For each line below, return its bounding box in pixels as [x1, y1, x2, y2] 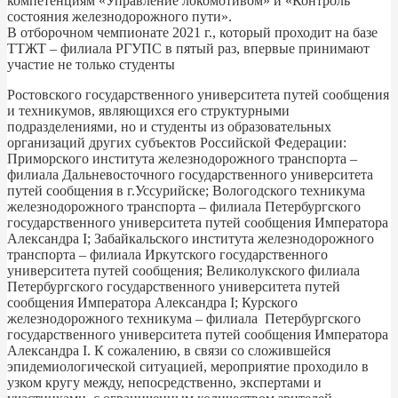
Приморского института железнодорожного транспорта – [7, 150, 357, 166]
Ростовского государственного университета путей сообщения [7, 86, 389, 102]
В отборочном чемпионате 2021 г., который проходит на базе [7, 24, 378, 40]
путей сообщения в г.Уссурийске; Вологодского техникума [7, 182, 365, 198]
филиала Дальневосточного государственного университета [7, 166, 373, 182]
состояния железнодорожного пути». [7, 8, 232, 24]
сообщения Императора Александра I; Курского [7, 294, 298, 310]
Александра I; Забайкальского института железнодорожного [7, 230, 374, 246]
